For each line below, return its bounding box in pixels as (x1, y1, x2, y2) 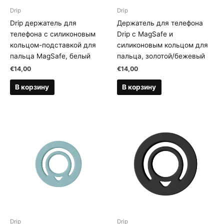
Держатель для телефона (117, 19, 203, 27)
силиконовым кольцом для (117, 41, 208, 49)
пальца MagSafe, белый (10, 52, 90, 60)
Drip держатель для (10, 19, 76, 27)
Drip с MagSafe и (117, 30, 173, 38)
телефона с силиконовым (10, 30, 95, 38)
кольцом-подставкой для (10, 41, 96, 49)
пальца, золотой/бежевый (117, 52, 205, 60)
